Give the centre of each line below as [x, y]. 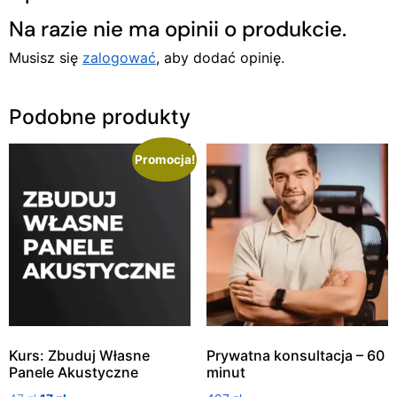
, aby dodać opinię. [220, 58]
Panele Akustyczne [74, 372]
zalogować [119, 58]
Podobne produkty [100, 117]
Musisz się [46, 58]
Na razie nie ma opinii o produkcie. [178, 29]
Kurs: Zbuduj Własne [79, 355]
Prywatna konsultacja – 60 [295, 355]
